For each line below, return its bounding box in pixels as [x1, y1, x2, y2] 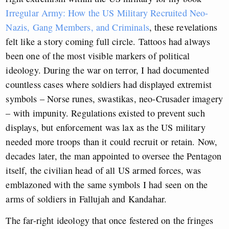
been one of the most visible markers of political [6, 49, 190, 62]
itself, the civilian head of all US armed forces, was [6, 164, 201, 176]
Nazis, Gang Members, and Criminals [6, 20, 149, 33]
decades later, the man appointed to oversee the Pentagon [6, 149, 222, 162]
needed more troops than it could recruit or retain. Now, [6, 135, 218, 148]
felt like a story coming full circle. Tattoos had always [6, 35, 211, 48]
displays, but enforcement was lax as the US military [6, 121, 205, 133]
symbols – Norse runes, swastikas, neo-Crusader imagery [6, 92, 223, 105]
